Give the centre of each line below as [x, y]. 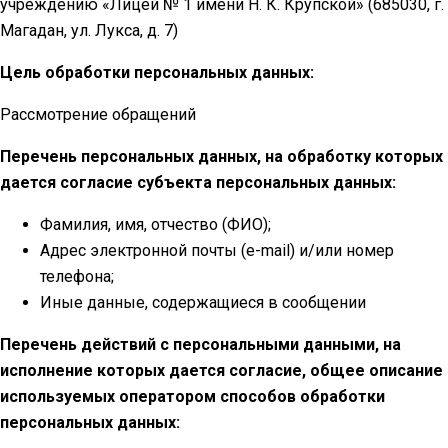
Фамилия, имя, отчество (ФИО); [155, 225]
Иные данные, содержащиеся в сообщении [203, 303]
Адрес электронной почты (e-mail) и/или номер [217, 251]
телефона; [77, 277]
